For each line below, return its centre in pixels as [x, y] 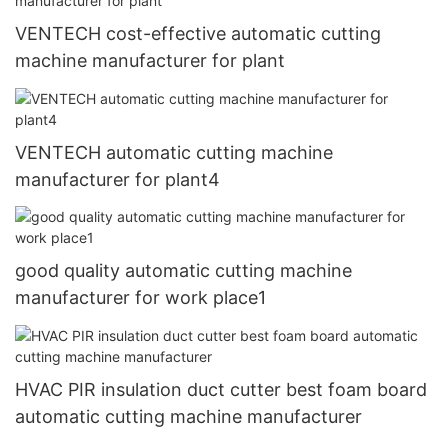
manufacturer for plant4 [117, 179]
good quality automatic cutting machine [183, 271]
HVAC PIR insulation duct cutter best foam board [221, 389]
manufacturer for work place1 [140, 298]
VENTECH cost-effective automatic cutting [198, 34]
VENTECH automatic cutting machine [174, 152]
